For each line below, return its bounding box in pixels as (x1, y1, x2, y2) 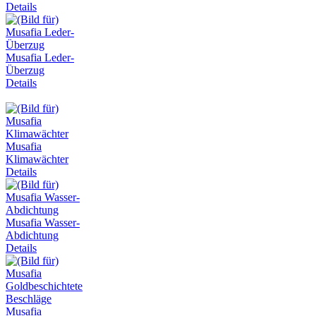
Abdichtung (6, 229, 59, 241)
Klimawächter (6, 152, 68, 165)
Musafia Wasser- (6, 216, 80, 229)
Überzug (6, 63, 44, 76)
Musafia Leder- (6, 51, 74, 63)
